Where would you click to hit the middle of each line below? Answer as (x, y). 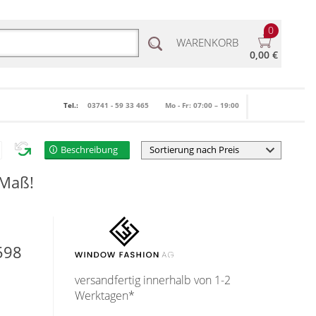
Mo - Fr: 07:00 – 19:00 (202, 105)
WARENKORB (207, 43)
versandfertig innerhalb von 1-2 (153, 280)
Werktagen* (105, 296)
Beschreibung (90, 150)
